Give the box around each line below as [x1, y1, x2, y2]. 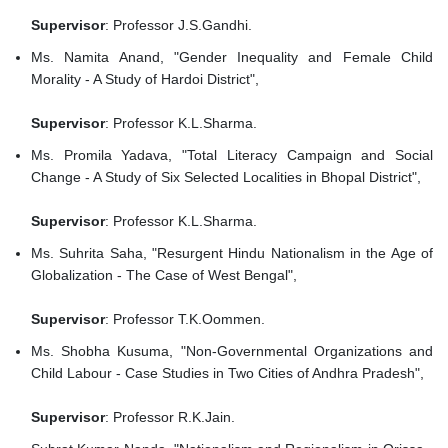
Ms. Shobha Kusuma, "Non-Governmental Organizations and [31, 343, 433, 360]
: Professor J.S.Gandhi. [105, 17, 252, 34]
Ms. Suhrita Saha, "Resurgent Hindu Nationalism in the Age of [31, 245, 433, 262]
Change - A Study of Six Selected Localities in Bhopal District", [31, 169, 425, 186]
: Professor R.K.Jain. [105, 409, 235, 426]
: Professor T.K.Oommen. [105, 311, 265, 328]
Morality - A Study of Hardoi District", [31, 71, 263, 88]
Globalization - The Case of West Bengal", [31, 267, 301, 284]
